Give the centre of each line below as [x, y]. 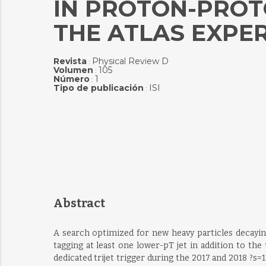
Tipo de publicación [98, 88]
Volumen [73, 70]
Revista [70, 61]
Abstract [79, 203]
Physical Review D [130, 61]
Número [71, 79]
